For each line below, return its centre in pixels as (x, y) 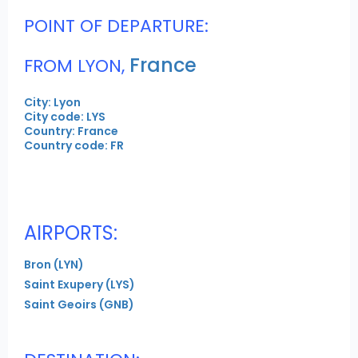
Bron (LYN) (54, 265)
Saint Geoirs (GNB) (79, 305)
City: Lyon (52, 103)
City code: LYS (65, 117)
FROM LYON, (74, 66)
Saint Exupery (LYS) (80, 285)
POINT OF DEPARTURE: (116, 26)
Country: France (71, 131)
